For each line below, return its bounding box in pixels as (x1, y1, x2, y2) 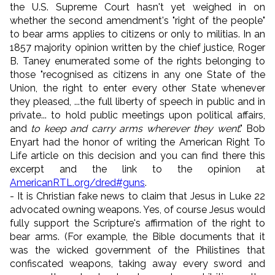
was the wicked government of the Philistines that (10, 244, 265, 256)
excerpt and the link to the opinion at (10, 163, 265, 175)
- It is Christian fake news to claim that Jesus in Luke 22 (10, 190, 265, 202)
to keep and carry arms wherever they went (31, 122, 239, 134)
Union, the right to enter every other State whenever (10, 82, 265, 94)
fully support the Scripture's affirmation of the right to (10, 217, 265, 229)
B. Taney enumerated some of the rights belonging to (10, 55, 265, 67)
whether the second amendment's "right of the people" (10, 14, 265, 26)
